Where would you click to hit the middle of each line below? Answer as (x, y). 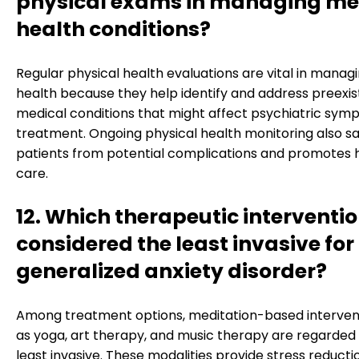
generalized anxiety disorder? (171, 271)
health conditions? (113, 30)
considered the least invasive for (185, 244)
